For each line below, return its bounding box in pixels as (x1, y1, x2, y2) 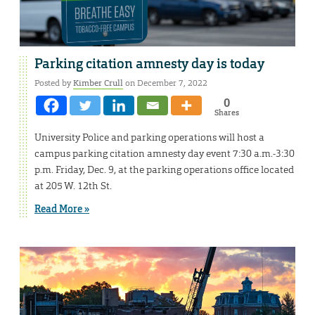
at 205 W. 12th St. (34, 179, 112, 193)
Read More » (34, 202, 89, 216)
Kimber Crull (73, 77, 123, 89)
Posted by (34, 77, 73, 89)
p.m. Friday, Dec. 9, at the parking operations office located (34, 163, 294, 176)
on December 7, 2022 (123, 77, 207, 89)
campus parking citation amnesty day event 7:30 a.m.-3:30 (34, 147, 295, 160)
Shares (214, 108, 239, 118)
